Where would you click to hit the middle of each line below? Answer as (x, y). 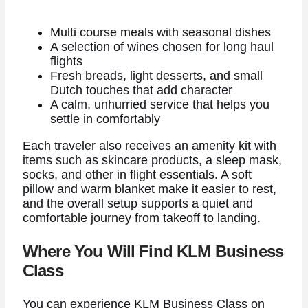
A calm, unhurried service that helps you (159, 105)
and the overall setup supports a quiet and (137, 203)
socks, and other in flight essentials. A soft (137, 174)
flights (66, 62)
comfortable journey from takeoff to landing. (141, 218)
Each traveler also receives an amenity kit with (149, 145)
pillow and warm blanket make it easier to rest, (149, 189)
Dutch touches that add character (141, 90)
